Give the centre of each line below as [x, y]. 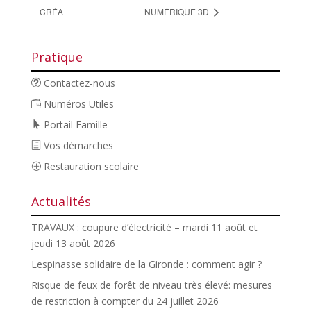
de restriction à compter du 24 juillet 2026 [125, 301]
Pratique [57, 57]
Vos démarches [77, 146]
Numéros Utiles [77, 104]
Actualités [61, 202]
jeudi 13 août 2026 [73, 244]
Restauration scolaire [90, 167]
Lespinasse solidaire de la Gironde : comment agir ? [146, 264]
